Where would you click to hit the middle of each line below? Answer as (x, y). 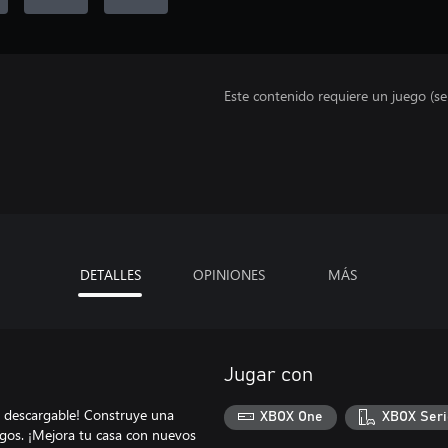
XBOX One (292, 417)
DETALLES (110, 274)
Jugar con (268, 374)
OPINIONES (228, 274)
